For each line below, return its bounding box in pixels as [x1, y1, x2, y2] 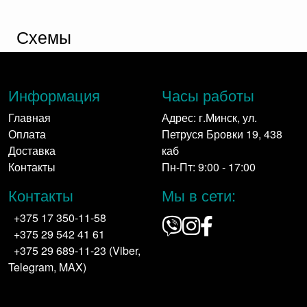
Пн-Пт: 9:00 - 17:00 [162, 158, 256, 175]
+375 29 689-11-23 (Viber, [14, 242, 140, 258]
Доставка [8, 142, 56, 158]
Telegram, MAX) [8, 258, 86, 275]
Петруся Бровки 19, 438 [162, 125, 282, 142]
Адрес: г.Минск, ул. [162, 109, 257, 125]
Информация [8, 84, 100, 106]
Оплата [8, 125, 46, 142]
